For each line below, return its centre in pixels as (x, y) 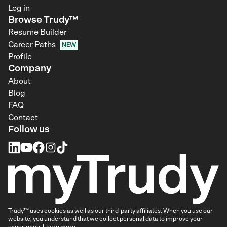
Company (30, 69)
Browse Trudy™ (43, 21)
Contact (23, 118)
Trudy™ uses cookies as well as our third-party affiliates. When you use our (110, 212)
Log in (19, 9)
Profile (20, 58)
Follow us (29, 130)
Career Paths (32, 45)
